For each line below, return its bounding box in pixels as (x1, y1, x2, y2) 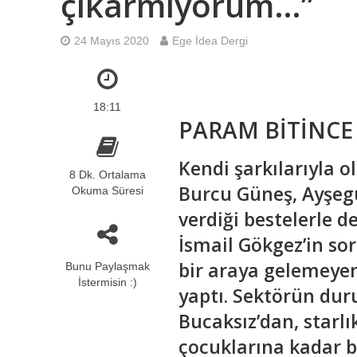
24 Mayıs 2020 (73, 34, 149, 47)
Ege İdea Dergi (171, 34, 248, 47)
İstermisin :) (77, 276, 137, 288)
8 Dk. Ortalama (69, 168, 146, 181)
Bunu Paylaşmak (65, 260, 150, 273)
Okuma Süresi (71, 184, 143, 197)
